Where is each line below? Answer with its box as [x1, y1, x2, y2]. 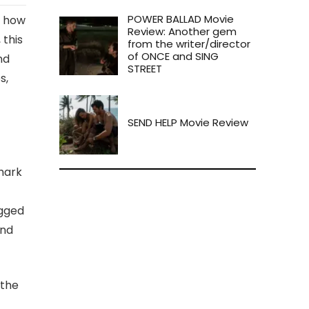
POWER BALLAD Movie [128, 12, 235, 27]
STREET [128, 61, 163, 77]
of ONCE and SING [128, 49, 219, 64]
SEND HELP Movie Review [128, 115, 249, 130]
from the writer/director [128, 37, 251, 52]
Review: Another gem [128, 24, 237, 39]
